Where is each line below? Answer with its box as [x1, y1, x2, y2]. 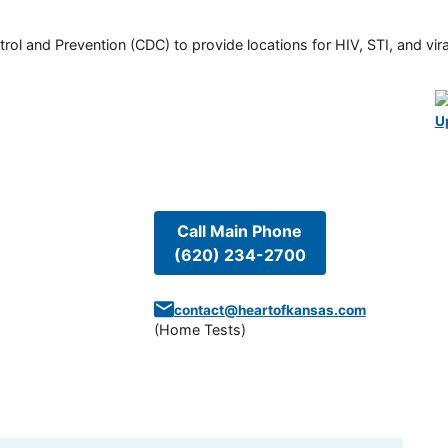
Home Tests [158, 320, 241, 338]
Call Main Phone [177, 220, 303, 241]
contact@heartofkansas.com [173, 301, 366, 318]
